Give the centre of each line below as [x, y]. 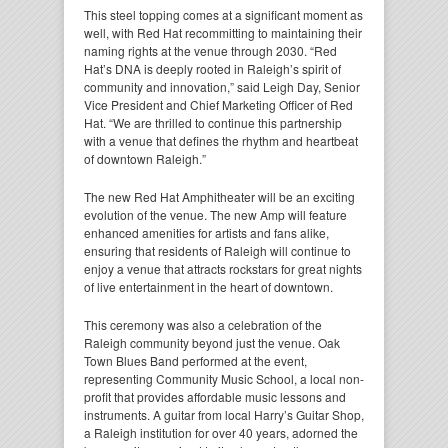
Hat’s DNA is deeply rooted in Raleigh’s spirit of [212, 68]
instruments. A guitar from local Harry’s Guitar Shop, [224, 414]
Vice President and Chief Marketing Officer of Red [218, 104]
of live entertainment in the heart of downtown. [210, 286]
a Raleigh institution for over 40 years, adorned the [221, 432]
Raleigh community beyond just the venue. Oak [212, 342]
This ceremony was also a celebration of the [203, 324]
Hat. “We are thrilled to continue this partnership [213, 122]
